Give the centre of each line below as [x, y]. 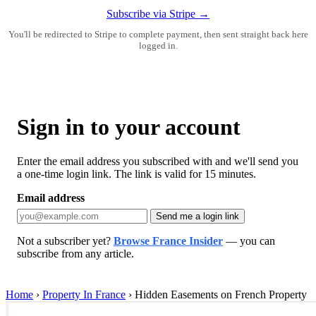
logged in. [158, 46]
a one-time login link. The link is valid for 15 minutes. [136, 174]
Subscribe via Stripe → [158, 14]
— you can [249, 241]
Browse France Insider [168, 241]
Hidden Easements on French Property [221, 294]
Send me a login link [197, 216]
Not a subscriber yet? [65, 241]
